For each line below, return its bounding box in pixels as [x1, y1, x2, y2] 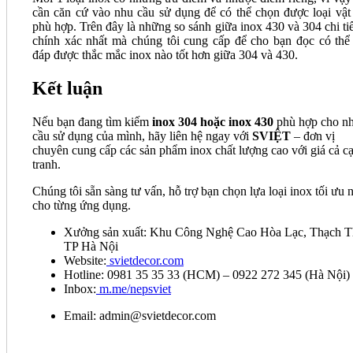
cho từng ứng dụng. [32, 198, 131, 212]
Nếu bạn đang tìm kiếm [32, 114, 152, 128]
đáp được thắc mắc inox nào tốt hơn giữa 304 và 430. [32, 47, 298, 61]
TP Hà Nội [64, 239, 118, 253]
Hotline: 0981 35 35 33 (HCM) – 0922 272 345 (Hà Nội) [64, 267, 350, 281]
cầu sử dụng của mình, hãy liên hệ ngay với [32, 128, 252, 143]
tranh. [32, 157, 61, 171]
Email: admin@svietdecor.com [64, 308, 216, 322]
